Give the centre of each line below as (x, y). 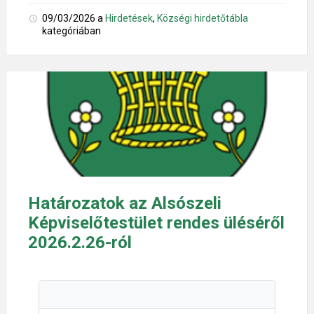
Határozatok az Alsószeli (125, 203)
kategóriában (71, 30)
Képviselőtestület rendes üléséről (156, 223)
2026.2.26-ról (80, 242)
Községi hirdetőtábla (203, 18)
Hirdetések (129, 18)
